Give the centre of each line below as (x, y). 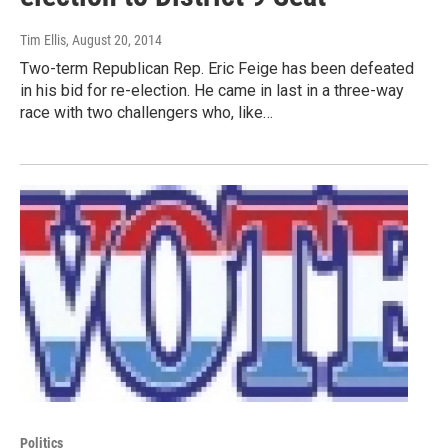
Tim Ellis (43, 40)
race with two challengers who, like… (146, 113)
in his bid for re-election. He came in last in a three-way (212, 91)
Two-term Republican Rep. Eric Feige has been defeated (217, 69)
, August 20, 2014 (114, 40)
